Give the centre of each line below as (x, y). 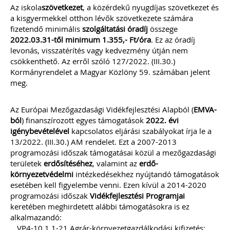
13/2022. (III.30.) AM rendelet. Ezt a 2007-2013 (93, 142)
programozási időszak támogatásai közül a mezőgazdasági (113, 152)
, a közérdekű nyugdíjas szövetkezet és (151, 7)
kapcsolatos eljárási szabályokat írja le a (140, 131)
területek (27, 163)
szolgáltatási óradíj (115, 29)
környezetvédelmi (42, 174)
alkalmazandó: (36, 217)
